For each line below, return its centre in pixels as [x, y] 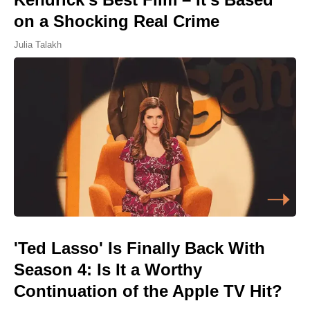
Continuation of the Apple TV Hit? [148, 291]
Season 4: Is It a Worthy [108, 269]
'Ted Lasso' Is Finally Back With [139, 248]
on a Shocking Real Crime [117, 21]
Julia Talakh [38, 45]
